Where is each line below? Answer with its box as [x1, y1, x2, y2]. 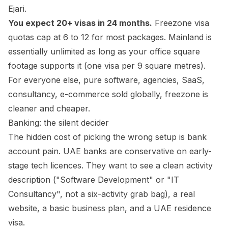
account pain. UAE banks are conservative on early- [8, 146, 212, 156]
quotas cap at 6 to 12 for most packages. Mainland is [8, 32, 212, 42]
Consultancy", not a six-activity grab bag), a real [8, 189, 195, 199]
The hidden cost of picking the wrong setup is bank [8, 132, 207, 142]
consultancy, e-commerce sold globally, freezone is [8, 89, 208, 99]
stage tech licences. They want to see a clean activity [8, 160, 213, 170]
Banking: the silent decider [8, 118, 109, 128]
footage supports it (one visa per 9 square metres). [8, 61, 206, 71]
